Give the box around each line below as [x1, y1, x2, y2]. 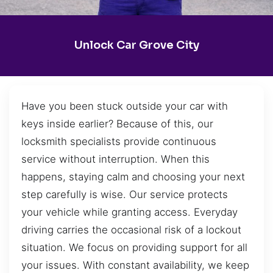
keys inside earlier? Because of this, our [21, 117, 213, 130]
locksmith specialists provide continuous [21, 135, 216, 147]
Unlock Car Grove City [74, 38, 199, 52]
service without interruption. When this [21, 152, 210, 165]
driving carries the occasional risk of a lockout [21, 223, 241, 236]
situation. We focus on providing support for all [21, 241, 247, 253]
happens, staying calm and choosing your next [21, 170, 245, 183]
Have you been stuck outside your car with [21, 99, 228, 112]
